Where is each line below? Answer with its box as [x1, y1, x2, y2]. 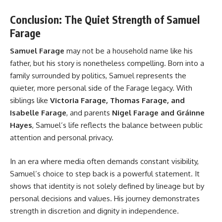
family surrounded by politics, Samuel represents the [10, 71, 186, 81]
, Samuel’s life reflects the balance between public [32, 120, 203, 130]
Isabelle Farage [10, 108, 66, 118]
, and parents [66, 108, 112, 118]
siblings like [10, 96, 50, 106]
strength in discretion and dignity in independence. [10, 206, 179, 216]
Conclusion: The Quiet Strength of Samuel [10, 12, 200, 26]
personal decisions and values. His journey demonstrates [10, 193, 200, 203]
